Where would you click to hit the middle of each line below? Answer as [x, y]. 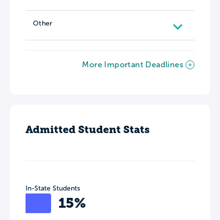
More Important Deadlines [133, 64]
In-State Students [53, 188]
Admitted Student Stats [88, 129]
